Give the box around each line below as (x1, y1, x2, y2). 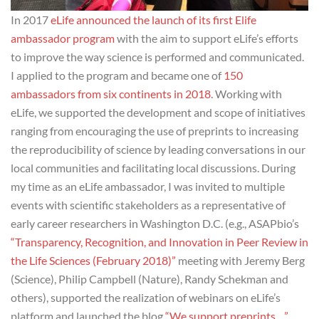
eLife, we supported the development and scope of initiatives (11, 105, 305, 119)
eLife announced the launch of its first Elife (51, 13, 256, 26)
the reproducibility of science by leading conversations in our (11, 142, 305, 156)
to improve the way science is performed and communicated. (11, 50, 304, 63)
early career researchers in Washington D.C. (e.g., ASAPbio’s (11, 216, 299, 230)
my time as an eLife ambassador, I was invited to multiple (11, 179, 285, 193)
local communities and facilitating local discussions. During (11, 161, 296, 174)
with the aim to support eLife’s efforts (115, 31, 298, 45)
